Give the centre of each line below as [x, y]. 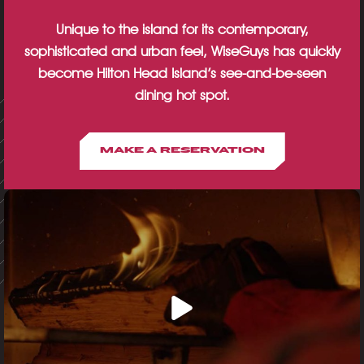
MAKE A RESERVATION [182, 151]
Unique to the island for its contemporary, [182, 29]
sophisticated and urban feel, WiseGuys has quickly [182, 51]
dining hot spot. [182, 95]
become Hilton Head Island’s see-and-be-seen [182, 73]
